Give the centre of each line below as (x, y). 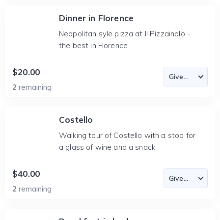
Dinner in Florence (96, 18)
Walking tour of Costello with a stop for (127, 135)
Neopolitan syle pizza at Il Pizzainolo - (124, 34)
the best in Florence (94, 45)
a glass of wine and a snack (107, 147)
